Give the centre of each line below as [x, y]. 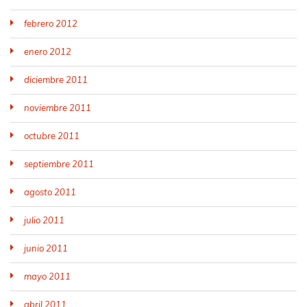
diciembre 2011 [56, 79]
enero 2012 [48, 51]
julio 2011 [44, 220]
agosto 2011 [50, 192]
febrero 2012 [51, 23]
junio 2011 [46, 248]
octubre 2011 [52, 136]
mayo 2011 [47, 276]
